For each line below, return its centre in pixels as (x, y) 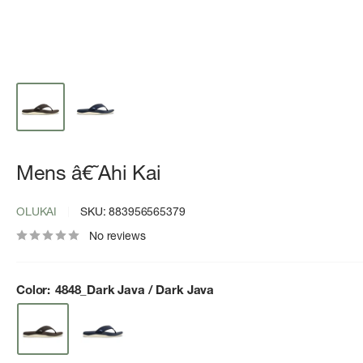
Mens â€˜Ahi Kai (89, 173)
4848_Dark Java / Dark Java (135, 290)
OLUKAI (37, 211)
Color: (35, 290)
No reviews (117, 236)
